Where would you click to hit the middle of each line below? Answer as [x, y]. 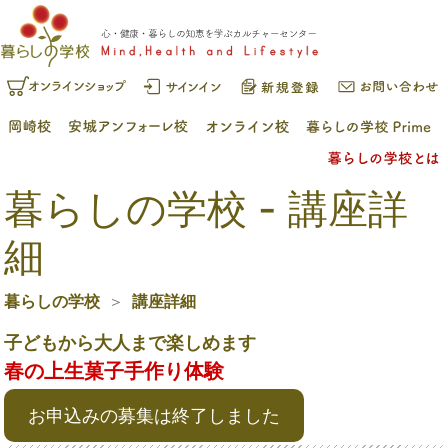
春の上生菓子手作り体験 [114, 370]
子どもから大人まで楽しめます [130, 342]
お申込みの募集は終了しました [154, 415]
